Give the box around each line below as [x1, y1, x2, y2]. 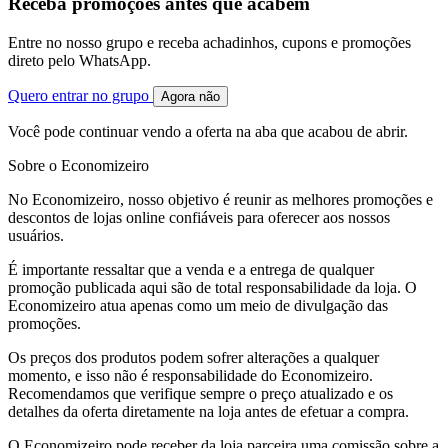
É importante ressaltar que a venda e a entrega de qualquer [8, 261, 374, 279]
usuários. [8, 227, 64, 245]
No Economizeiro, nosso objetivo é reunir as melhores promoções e [8, 191, 433, 209]
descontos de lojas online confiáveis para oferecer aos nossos [8, 209, 390, 227]
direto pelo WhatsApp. [8, 52, 151, 70]
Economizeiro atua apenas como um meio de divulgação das [8, 297, 388, 315]
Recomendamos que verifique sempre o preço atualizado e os [8, 385, 393, 403]
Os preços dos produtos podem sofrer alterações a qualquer [8, 349, 379, 367]
